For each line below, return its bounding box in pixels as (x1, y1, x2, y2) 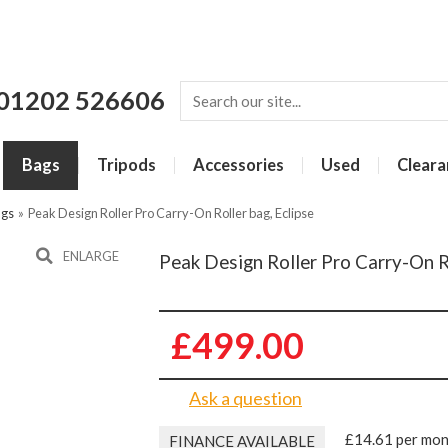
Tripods (97, 155, 156, 175)
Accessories (193, 155, 284, 175)
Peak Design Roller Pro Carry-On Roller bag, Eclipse (28, 205, 314, 221)
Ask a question (189, 387, 302, 409)
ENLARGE (63, 248, 119, 264)
